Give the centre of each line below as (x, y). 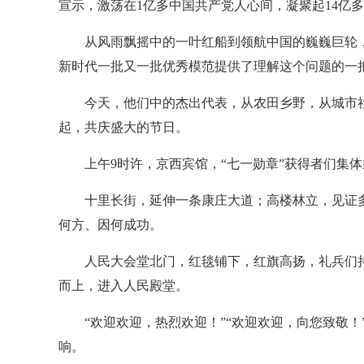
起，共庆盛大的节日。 (123, 127)
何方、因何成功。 (110, 225)
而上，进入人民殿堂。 (123, 286)
